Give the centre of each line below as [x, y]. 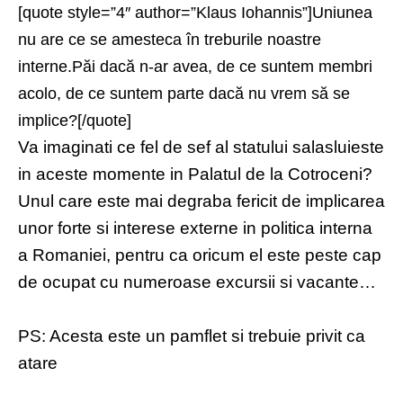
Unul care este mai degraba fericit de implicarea [201, 201]
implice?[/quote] [75, 121]
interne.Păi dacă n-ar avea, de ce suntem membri [195, 67]
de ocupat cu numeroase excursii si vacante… [197, 282]
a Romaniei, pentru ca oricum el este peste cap [200, 255]
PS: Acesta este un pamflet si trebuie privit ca [192, 336]
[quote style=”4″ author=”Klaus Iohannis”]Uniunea [195, 13]
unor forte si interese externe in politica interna [195, 228]
